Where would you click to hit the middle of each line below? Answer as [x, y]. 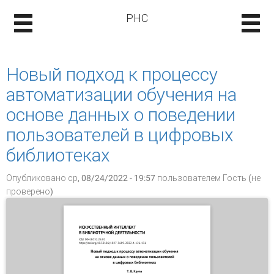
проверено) [30, 191]
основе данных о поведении [121, 115]
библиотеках [58, 155]
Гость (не [242, 178]
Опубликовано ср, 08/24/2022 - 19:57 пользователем [114, 178]
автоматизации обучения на [121, 94]
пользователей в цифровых [120, 135]
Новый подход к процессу [112, 74]
